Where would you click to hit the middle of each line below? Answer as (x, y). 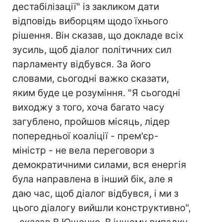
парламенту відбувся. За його (82, 64)
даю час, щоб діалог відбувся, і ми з (95, 194)
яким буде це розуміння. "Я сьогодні (96, 93)
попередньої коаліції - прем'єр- (85, 136)
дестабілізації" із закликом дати (86, 7)
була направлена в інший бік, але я (93, 179)
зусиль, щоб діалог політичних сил (92, 50)
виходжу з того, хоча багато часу (88, 107)
